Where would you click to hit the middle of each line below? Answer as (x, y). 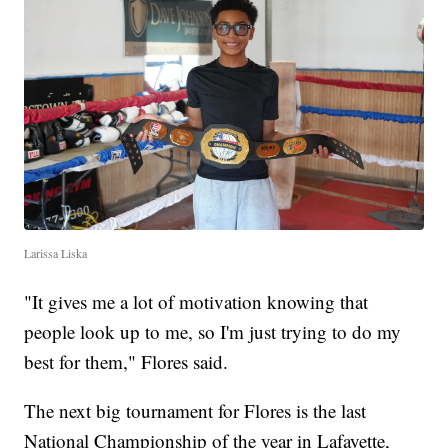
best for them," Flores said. (126, 361)
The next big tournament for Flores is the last (195, 410)
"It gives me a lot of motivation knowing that (196, 301)
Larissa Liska (56, 252)
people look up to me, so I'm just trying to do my (213, 331)
